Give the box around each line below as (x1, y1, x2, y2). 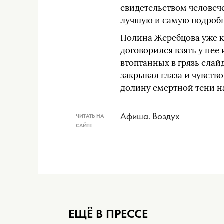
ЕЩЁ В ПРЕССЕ (68, 205, 148, 222)
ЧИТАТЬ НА (76, 112, 104, 119)
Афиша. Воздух (120, 110, 180, 122)
